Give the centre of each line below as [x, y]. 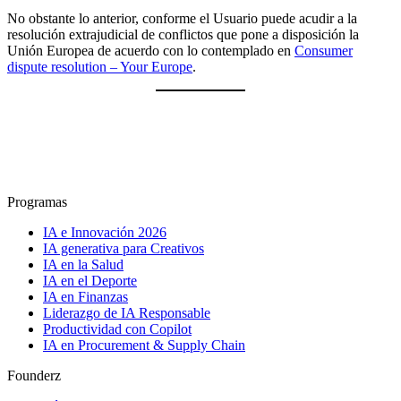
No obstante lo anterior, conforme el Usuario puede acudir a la [182, 18]
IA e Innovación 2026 [105, 232]
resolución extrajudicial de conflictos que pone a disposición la [183, 34]
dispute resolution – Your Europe [100, 66]
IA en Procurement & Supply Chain [144, 345]
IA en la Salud [83, 264]
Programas [37, 201]
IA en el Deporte [90, 280]
